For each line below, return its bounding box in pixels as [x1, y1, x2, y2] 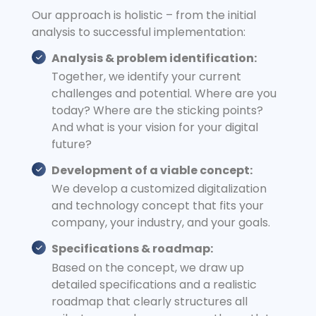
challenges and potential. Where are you [51, 85, 276, 102]
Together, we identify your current [51, 68, 241, 85]
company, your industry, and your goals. [51, 214, 270, 231]
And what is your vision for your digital [51, 119, 258, 136]
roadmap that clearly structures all [51, 293, 248, 310]
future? [51, 136, 92, 153]
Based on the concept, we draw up [51, 259, 244, 276]
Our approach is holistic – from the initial [32, 7, 256, 23]
